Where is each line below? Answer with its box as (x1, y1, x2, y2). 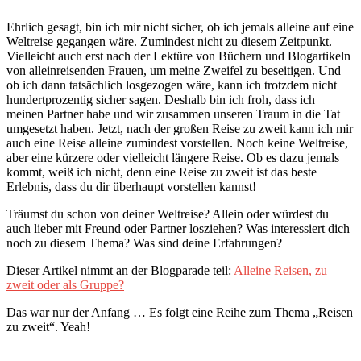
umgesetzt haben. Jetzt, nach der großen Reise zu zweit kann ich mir (6, 122, 353, 136)
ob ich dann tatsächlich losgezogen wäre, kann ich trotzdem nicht (6, 78, 337, 93)
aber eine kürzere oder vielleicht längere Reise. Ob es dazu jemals (6, 151, 339, 165)
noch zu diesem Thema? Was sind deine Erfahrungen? (6, 236, 282, 251)
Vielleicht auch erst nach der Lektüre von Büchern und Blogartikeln (6, 49, 351, 64)
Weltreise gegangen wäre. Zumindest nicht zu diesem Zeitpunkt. (6, 35, 332, 49)
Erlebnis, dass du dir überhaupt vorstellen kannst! (6, 180, 256, 194)
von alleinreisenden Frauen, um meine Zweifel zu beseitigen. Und (6, 64, 341, 78)
